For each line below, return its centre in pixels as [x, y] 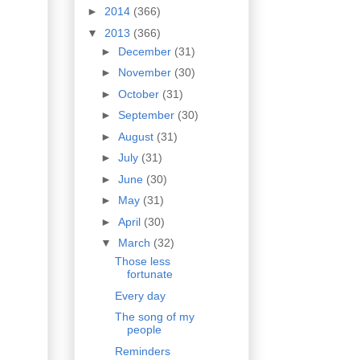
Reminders [142, 351]
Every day [140, 295]
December [146, 51]
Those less [142, 262]
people [144, 330]
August [137, 136]
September [147, 115]
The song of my [154, 317]
